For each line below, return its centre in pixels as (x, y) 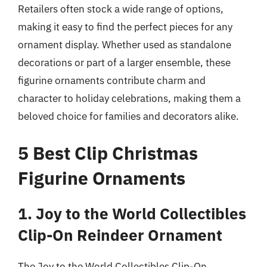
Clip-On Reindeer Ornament (120, 235)
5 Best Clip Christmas (108, 153)
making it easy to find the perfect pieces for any (125, 27)
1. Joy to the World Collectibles (132, 213)
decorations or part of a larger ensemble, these (124, 63)
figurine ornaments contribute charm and (112, 80)
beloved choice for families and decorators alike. (128, 116)
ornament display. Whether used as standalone (125, 45)
